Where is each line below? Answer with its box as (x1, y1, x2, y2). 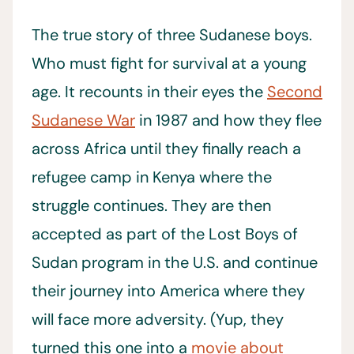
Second (267, 81, 322, 102)
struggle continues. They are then (32, 195, 271, 216)
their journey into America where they (32, 281, 305, 301)
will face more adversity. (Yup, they (32, 309, 284, 330)
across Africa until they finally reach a (32, 138, 301, 159)
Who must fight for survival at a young (32, 53, 307, 73)
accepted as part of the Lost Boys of (32, 224, 298, 244)
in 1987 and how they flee (135, 110, 322, 130)
